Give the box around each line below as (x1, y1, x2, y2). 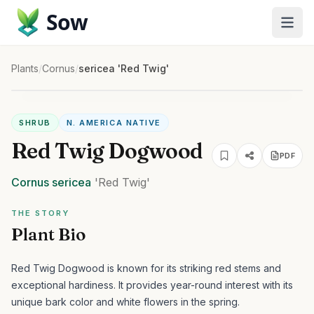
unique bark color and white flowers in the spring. (11, 296, 240, 308)
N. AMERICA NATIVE (66, 118, 161, 128)
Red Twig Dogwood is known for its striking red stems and (11, 262, 281, 274)
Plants (11, 62, 39, 74)
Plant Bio (11, 224, 86, 245)
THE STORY (11, 208, 69, 218)
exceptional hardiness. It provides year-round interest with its (11, 279, 293, 291)
